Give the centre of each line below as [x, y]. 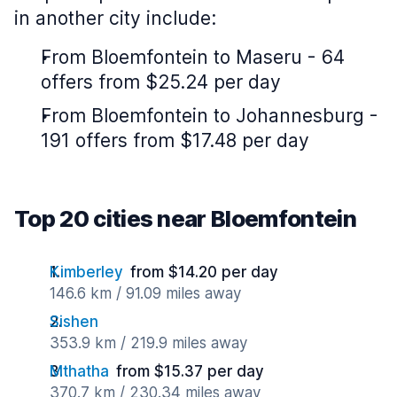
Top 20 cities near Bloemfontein [185, 218]
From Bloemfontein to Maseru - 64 [193, 57]
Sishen [74, 322]
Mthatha [79, 371]
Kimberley [86, 272]
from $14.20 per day [204, 272]
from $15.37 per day [190, 371]
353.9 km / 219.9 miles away [148, 343]
